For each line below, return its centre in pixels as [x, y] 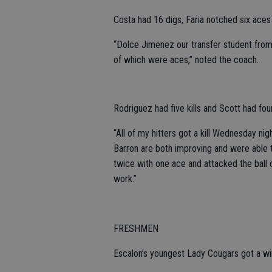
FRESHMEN [136, 228]
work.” [125, 178]
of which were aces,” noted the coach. [186, 59]
